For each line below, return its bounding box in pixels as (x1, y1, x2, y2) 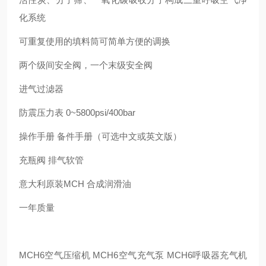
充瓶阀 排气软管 (19, 155, 84, 165)
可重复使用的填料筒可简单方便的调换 (19, 36, 170, 46)
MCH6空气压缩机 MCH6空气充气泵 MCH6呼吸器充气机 (19, 250, 247, 260)
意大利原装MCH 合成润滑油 (19, 179, 131, 189)
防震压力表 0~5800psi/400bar (19, 107, 135, 118)
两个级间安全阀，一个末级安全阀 (19, 60, 153, 70)
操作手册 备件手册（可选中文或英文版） (19, 131, 182, 141)
